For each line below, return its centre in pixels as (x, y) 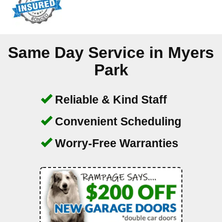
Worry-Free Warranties (115, 143)
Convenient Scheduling (117, 122)
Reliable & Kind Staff (110, 100)
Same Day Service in (88, 53)
